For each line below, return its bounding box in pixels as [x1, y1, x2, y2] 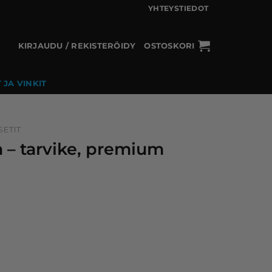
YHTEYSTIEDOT [148, 4, 209, 13]
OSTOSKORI [144, 41, 195, 50]
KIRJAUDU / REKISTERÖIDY [18, 41, 136, 50]
